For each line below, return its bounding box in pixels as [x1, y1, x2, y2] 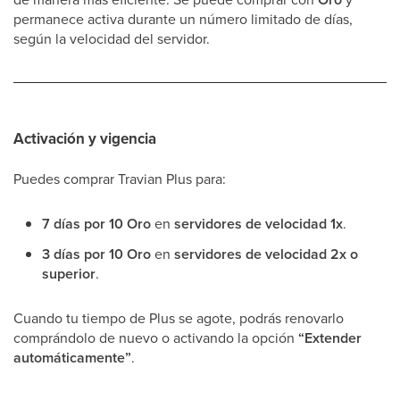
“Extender [298, 328, 362, 348]
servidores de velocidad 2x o [174, 244, 358, 264]
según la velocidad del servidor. [13, 29, 210, 48]
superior [42, 263, 96, 284]
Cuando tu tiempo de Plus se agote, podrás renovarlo [13, 308, 344, 328]
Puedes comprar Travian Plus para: [13, 169, 226, 188]
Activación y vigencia [13, 128, 156, 150]
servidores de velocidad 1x [174, 213, 343, 234]
